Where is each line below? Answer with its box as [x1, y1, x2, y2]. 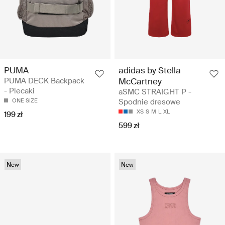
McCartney [119, 75, 162, 87]
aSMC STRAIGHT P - [119, 86, 191, 97]
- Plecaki [4, 85, 35, 96]
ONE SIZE [12, 96, 38, 104]
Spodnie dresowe [119, 96, 180, 107]
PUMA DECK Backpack [4, 75, 84, 86]
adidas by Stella [119, 64, 181, 76]
